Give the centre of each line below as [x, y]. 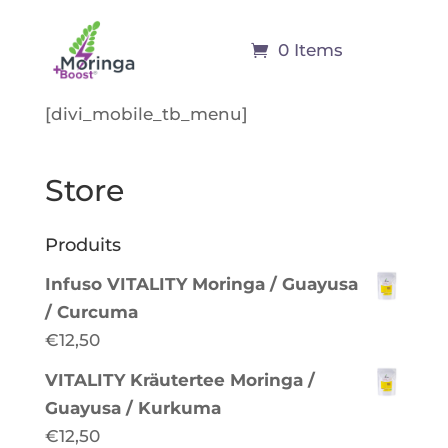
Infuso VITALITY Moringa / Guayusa [201, 284]
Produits [82, 245]
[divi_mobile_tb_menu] [146, 114]
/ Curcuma [91, 312]
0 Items [311, 50]
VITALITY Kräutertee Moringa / [179, 380]
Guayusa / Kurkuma [132, 408]
